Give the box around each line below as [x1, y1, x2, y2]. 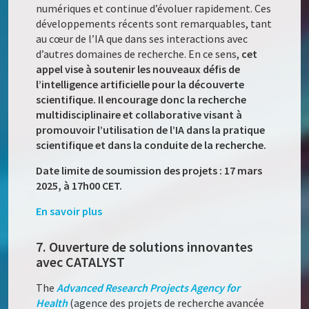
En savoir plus [36, 204, 105, 219]
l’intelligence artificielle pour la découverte [36, 77, 245, 92]
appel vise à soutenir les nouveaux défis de [36, 62, 241, 77]
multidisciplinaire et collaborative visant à [36, 108, 243, 122]
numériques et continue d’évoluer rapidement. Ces [36, 1, 272, 16]
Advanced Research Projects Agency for [57, 281, 241, 295]
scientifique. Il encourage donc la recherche [36, 92, 247, 107]
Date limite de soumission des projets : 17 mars [36, 163, 263, 178]
